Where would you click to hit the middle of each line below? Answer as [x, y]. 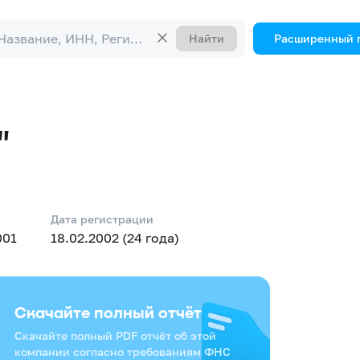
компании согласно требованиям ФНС [123, 352]
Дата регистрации [102, 219]
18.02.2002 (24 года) [115, 238]
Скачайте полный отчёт [108, 312]
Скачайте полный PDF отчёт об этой [115, 335]
